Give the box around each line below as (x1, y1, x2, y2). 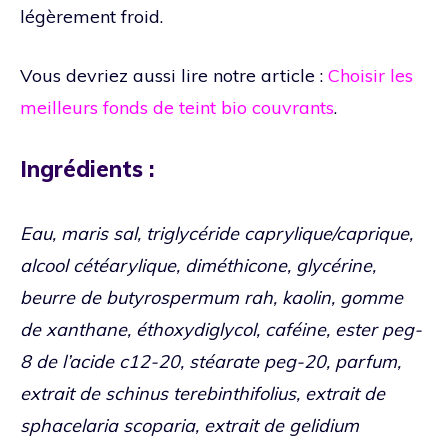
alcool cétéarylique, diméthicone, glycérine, (20, 253, 376, 277)
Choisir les (328, 63, 413, 87)
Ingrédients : (20, 154, 154, 183)
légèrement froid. (20, 4, 163, 28)
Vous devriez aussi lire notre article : (20, 63, 328, 87)
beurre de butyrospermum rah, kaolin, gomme (20, 285, 403, 309)
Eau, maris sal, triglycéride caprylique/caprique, (20, 221, 413, 245)
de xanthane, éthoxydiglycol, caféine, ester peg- (20, 317, 422, 341)
